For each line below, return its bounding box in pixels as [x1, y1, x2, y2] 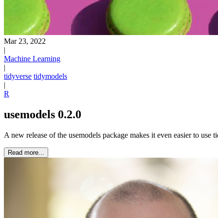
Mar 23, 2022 [4, 37, 46, 45]
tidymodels [34, 72, 67, 80]
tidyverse [4, 72, 32, 80]
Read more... [8, 148, 44, 156]
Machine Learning [4, 54, 60, 63]
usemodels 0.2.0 [4, 108, 81, 121]
